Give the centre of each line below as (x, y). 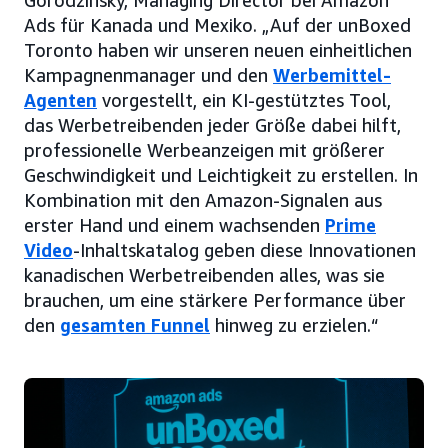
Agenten (60, 100)
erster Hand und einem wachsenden (174, 225)
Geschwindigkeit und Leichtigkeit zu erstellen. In (221, 175)
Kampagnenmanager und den (148, 75)
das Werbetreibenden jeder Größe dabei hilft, (212, 125)
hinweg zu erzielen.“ (294, 325)
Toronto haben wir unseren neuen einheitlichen (218, 50)
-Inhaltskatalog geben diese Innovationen (244, 250)
